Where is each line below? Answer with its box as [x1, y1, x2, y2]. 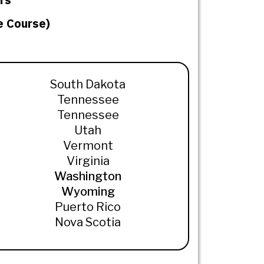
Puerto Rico [55, 200, 121, 214]
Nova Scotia [55, 215, 121, 230]
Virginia [66, 154, 110, 169]
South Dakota [50, 77, 126, 92]
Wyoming [61, 184, 115, 199]
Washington [54, 169, 122, 184]
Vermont [62, 138, 113, 153]
